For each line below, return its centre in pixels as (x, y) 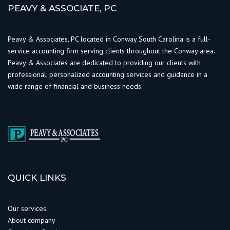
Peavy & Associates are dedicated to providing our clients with (104, 63)
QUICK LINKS (37, 178)
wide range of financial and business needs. (75, 87)
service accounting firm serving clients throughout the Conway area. (111, 51)
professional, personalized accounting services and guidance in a (108, 75)
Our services (27, 209)
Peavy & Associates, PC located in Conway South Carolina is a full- (109, 39)
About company (32, 221)
